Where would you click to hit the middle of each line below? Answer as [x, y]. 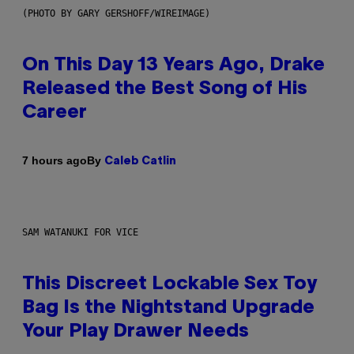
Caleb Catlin [140, 161]
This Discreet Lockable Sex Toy [169, 284]
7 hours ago [55, 161]
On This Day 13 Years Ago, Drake [173, 65]
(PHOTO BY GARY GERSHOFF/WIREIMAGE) [116, 13]
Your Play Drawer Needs [136, 331]
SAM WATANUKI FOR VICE [80, 232]
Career [55, 113]
